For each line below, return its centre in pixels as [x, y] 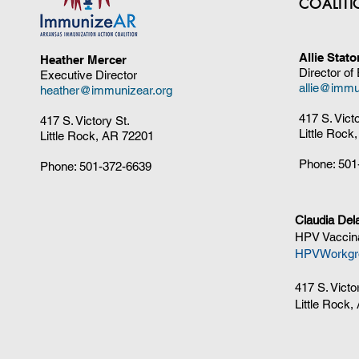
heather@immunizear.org [106, 90]
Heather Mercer [83, 59]
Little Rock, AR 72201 [97, 135]
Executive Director [89, 75]
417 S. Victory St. [85, 120]
